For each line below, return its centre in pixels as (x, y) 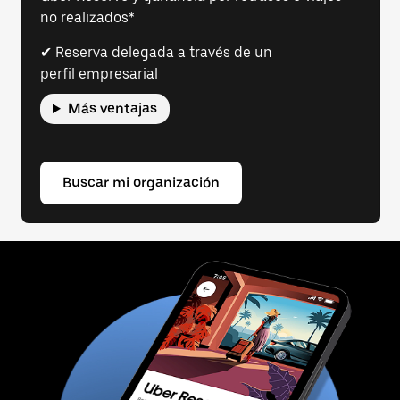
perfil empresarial (99, 74)
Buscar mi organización (141, 183)
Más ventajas (112, 108)
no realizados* (87, 17)
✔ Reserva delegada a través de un (156, 52)
